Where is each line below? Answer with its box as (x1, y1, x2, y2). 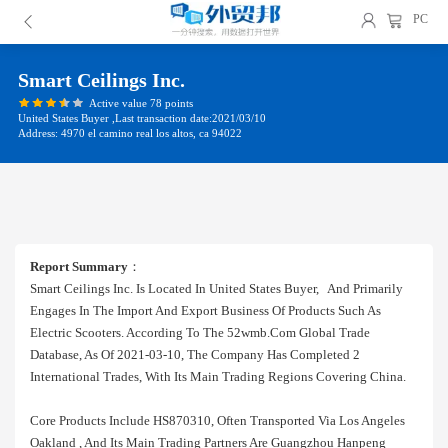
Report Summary (30, 259, 128, 274)
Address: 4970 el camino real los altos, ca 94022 (18, 127, 242, 140)
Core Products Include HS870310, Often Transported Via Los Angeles (30, 413, 405, 428)
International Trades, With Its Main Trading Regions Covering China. (30, 369, 406, 384)
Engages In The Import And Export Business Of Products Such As (30, 303, 381, 318)
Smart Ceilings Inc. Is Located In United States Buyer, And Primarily (30, 281, 403, 296)
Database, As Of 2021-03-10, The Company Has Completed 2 (30, 347, 360, 362)
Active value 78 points (88, 96, 193, 109)
